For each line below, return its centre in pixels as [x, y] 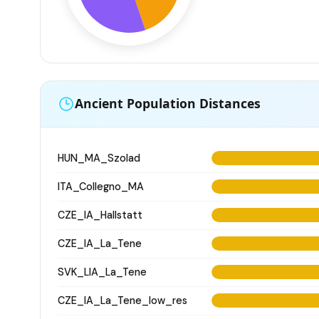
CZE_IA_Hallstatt [100, 215]
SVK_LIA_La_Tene [102, 272]
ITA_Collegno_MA [101, 186]
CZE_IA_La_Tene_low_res [122, 300]
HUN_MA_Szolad [99, 158]
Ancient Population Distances [168, 104]
